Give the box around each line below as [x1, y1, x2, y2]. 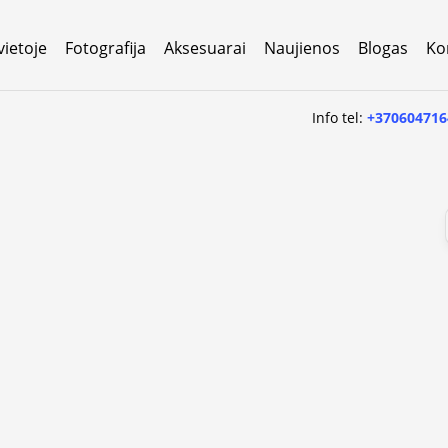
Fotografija [65, 36, 146, 59]
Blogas [358, 36, 408, 59]
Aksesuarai [164, 36, 246, 59]
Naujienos [264, 36, 340, 59]
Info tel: [312, 107, 368, 127]
